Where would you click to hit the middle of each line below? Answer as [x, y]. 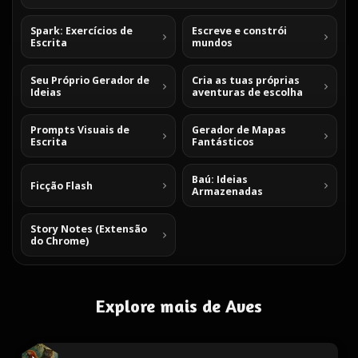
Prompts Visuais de [80, 130]
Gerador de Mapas [239, 130]
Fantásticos [223, 142]
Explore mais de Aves [179, 306]
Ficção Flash [62, 185]
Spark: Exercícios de [82, 31]
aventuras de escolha [247, 92]
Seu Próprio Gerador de [90, 80]
